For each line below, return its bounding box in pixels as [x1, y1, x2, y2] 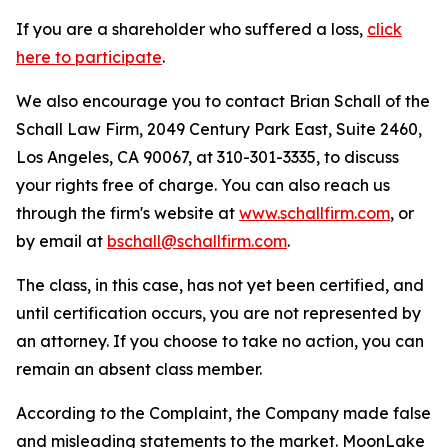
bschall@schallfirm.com [107, 231, 287, 251]
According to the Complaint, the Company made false [16, 403, 431, 423]
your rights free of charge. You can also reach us [16, 175, 390, 195]
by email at [16, 231, 107, 251]
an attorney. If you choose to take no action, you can [16, 331, 424, 351]
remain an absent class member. [16, 359, 262, 379]
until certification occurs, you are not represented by [16, 303, 421, 323]
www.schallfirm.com [239, 203, 390, 223]
